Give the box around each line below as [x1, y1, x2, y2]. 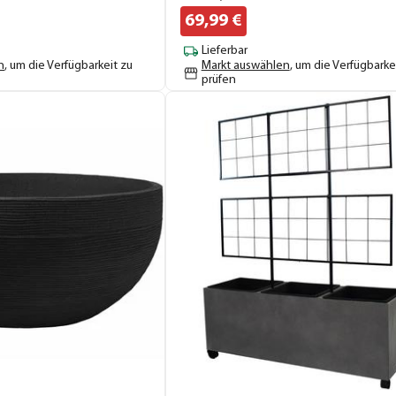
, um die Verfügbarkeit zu [4, 58, 133, 72]
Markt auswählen [201, 58, 290, 72]
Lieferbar [201, 44, 247, 58]
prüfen [201, 72, 236, 87]
